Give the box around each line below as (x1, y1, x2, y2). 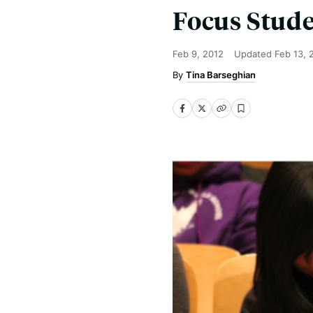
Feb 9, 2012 (173, 48, 224, 59)
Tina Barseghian (186, 69, 256, 80)
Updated (234, 48, 275, 59)
